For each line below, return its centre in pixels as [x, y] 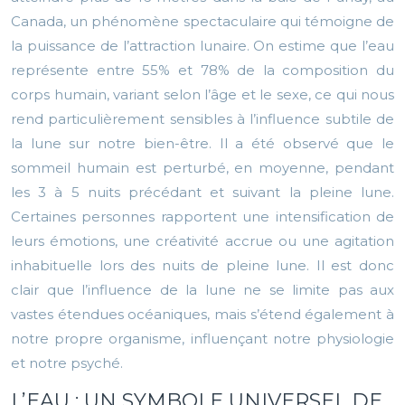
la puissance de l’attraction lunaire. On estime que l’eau [202, 46]
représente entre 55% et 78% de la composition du [202, 71]
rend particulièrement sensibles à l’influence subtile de [202, 119]
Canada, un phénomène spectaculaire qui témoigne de [202, 22]
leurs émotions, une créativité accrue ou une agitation [202, 241]
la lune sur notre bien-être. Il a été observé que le [202, 144]
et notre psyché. [67, 363]
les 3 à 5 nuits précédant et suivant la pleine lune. [202, 193]
